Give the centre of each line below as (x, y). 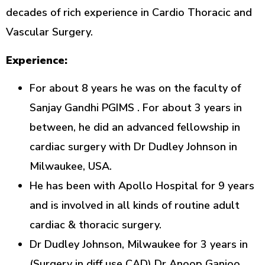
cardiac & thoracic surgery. (96, 224)
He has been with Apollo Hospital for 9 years (142, 185)
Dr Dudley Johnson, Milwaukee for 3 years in (139, 244)
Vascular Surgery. (49, 32)
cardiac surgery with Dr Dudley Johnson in (133, 146)
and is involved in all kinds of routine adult (135, 205)
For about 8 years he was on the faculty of (135, 88)
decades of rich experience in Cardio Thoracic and (129, 13)
